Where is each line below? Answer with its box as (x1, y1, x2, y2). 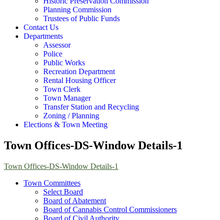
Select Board (43, 187, 83, 196)
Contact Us (24, 23, 58, 31)
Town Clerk (43, 85, 81, 93)
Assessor (43, 41, 71, 49)
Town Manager (43, 94, 91, 102)
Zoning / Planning (43, 111, 99, 120)
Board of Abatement (43, 196, 106, 205)
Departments (24, 32, 63, 40)
